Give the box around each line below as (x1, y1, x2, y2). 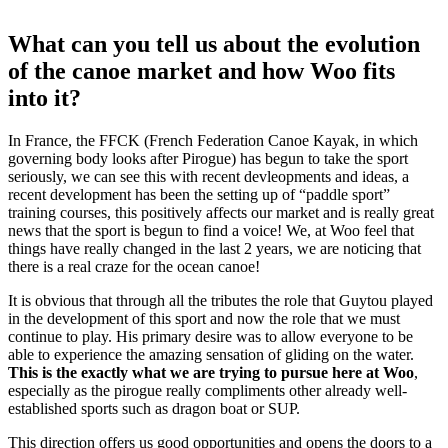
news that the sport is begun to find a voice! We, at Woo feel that (8, 221, 414, 239)
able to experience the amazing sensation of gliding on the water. (8, 345, 414, 363)
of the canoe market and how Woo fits (8, 57, 395, 84)
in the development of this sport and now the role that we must (8, 309, 400, 327)
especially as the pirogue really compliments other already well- (8, 381, 407, 399)
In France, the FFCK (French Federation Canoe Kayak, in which (8, 131, 418, 149)
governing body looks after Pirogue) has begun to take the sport (8, 149, 408, 167)
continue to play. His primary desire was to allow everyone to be (8, 327, 413, 345)
